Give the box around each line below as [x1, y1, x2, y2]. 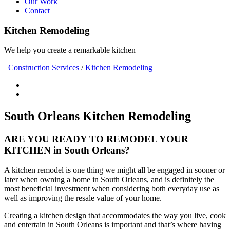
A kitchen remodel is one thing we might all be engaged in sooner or [4, 165, 225, 175]
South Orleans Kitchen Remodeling [4, 109, 191, 123]
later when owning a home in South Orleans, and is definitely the [4, 175, 214, 184]
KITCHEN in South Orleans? [4, 145, 130, 156]
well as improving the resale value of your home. [4, 193, 162, 202]
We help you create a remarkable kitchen [4, 46, 136, 55]
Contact [25, 6, 50, 15]
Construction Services [8, 63, 79, 72]
